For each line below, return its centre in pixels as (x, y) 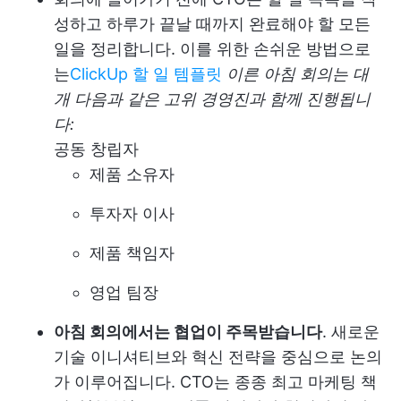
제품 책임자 (132, 253)
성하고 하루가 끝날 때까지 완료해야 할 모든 (212, 24)
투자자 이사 (132, 213)
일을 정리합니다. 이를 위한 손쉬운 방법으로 (212, 49)
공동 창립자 (96, 149)
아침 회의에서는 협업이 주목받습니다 (188, 332)
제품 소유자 (132, 174)
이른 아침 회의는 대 (295, 74)
